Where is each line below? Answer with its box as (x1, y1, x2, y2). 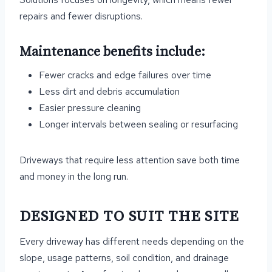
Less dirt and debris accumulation (39, 85, 180, 98)
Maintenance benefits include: (19, 44, 205, 60)
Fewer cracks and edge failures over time (39, 69, 211, 81)
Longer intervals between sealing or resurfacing (39, 118, 238, 131)
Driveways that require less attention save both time (19, 154, 240, 166)
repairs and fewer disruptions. (19, 10, 143, 22)
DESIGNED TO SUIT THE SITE (19, 206, 239, 226)
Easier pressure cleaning (39, 101, 141, 114)
